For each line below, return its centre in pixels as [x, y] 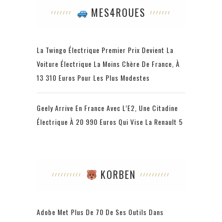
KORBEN [117, 175]
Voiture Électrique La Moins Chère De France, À [108, 64]
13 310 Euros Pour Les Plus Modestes [93, 78]
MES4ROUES [116, 13]
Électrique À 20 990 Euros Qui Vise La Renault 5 [110, 122]
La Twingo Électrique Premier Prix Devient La [105, 50]
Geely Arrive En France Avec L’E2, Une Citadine [107, 108]
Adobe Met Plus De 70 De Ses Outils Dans [100, 212]
